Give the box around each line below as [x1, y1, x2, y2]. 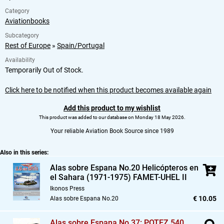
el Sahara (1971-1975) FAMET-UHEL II [50, 172, 187, 182]
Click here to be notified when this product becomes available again [5, 85, 211, 94]
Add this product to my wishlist [63, 103, 160, 112]
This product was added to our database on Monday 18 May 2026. [38, 114, 185, 120]
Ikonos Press [50, 184, 84, 192]
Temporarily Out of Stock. [5, 65, 83, 74]
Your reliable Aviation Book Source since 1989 [50, 127, 174, 134]
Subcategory [5, 31, 39, 39]
